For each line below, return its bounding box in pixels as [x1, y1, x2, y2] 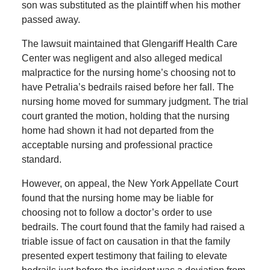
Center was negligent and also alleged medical [21, 53, 222, 64]
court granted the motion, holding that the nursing [21, 111, 230, 122]
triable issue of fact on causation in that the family [21, 236, 230, 247]
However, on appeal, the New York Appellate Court [21, 178, 238, 189]
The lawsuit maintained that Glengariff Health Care [21, 39, 237, 49]
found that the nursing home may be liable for [21, 193, 213, 204]
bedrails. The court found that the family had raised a [21, 222, 245, 233]
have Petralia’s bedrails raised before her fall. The [21, 82, 234, 93]
